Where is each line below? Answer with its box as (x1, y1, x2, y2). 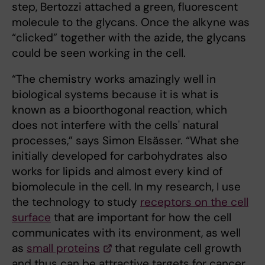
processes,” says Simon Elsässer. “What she (12, 132, 239, 148)
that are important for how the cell (51, 209, 231, 225)
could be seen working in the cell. (12, 45, 186, 60)
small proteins (27, 240, 100, 256)
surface (12, 209, 51, 225)
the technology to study (12, 194, 140, 209)
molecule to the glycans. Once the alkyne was (12, 14, 250, 30)
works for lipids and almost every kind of (12, 163, 222, 179)
